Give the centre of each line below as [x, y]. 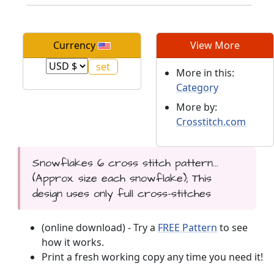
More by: [196, 107]
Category [197, 87]
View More [215, 45]
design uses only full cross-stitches [121, 193]
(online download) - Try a [100, 227]
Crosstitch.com [211, 121]
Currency [75, 45]
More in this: [205, 72]
